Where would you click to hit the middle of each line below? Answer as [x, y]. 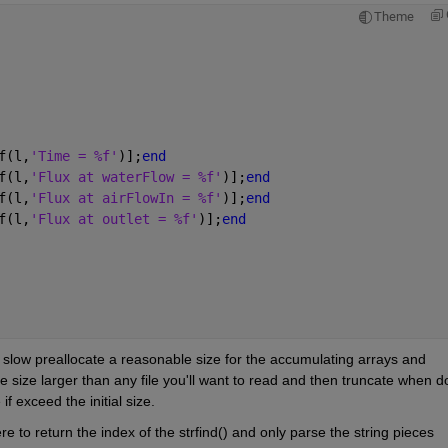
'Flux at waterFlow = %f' [125, 176]
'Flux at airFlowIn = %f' [125, 197]
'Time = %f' [73, 155]
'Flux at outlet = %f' [113, 218]
